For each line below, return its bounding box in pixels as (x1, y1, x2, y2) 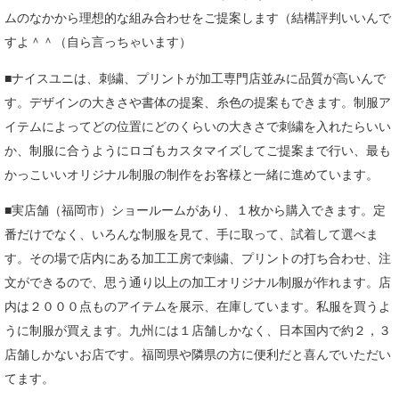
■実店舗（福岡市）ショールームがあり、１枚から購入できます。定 (4, 203, 386, 218)
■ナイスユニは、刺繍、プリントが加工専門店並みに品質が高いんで (4, 70, 386, 85)
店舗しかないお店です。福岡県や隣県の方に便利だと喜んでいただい (4, 347, 391, 362)
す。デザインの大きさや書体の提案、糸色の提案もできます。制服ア (4, 94, 391, 110)
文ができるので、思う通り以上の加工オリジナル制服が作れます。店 (4, 275, 391, 290)
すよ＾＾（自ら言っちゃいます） (4, 35, 191, 50)
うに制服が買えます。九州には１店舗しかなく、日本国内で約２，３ (4, 323, 391, 338)
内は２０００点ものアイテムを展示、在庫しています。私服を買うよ (4, 299, 391, 314)
